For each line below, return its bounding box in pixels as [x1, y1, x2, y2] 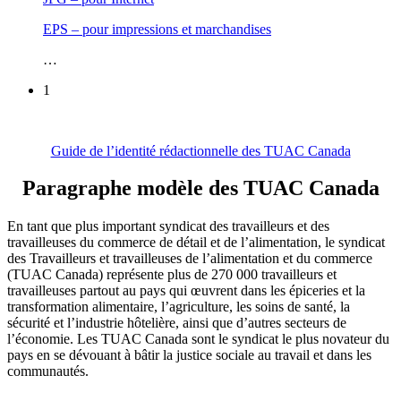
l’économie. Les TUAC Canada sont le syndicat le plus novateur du [7, 331, 389, 347]
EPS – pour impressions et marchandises [43, 21, 271, 37]
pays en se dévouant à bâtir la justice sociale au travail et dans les [7, 347, 371, 363]
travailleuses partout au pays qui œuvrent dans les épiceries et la [7, 283, 365, 299]
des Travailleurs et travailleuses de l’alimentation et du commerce [7, 251, 372, 267]
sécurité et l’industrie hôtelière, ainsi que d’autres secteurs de [7, 315, 346, 331]
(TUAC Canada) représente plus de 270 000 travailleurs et [7, 267, 337, 283]
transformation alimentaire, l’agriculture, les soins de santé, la [7, 299, 350, 315]
